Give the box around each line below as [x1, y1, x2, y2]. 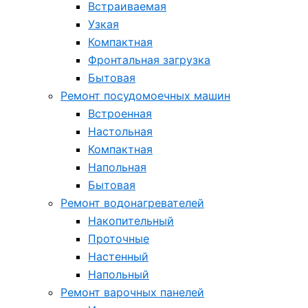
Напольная [88, 160, 146, 174]
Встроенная [88, 107, 152, 120]
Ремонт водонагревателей [60, 196, 204, 210]
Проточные [88, 232, 149, 245]
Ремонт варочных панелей [60, 285, 204, 299]
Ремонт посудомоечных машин [60, 89, 230, 102]
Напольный [88, 267, 149, 281]
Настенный [88, 250, 148, 263]
